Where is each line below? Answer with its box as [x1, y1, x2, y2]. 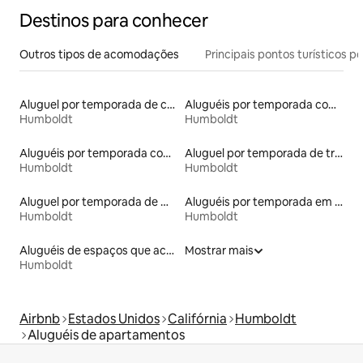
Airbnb [19, 310, 60, 328]
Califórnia [168, 310, 227, 328]
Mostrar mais [185, 243, 254, 258]
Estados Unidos [68, 310, 160, 328]
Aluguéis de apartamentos [28, 327, 185, 344]
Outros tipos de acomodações [19, 47, 179, 62]
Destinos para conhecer [19, 9, 208, 33]
